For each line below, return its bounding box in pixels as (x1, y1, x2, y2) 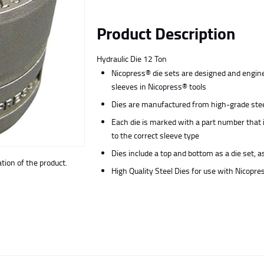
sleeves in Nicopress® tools (111, 81, 206, 93)
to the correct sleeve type (111, 130, 199, 141)
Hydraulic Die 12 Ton (97, 53, 167, 65)
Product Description (97, 21, 235, 45)
